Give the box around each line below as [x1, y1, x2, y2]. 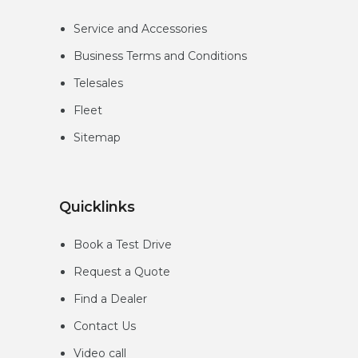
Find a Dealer [74, 292, 148, 307]
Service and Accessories [74, 22, 208, 37]
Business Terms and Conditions [74, 49, 248, 64]
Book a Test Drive [74, 237, 173, 253]
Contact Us [74, 319, 137, 334]
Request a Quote [74, 265, 171, 280]
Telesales [74, 76, 124, 91]
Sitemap [74, 130, 121, 145]
